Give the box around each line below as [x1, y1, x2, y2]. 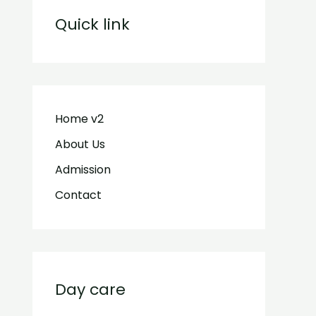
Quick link [55, 13, 130, 35]
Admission [55, 161, 111, 178]
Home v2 [55, 110, 104, 127]
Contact [55, 186, 102, 203]
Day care [55, 278, 126, 300]
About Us [55, 135, 105, 152]
